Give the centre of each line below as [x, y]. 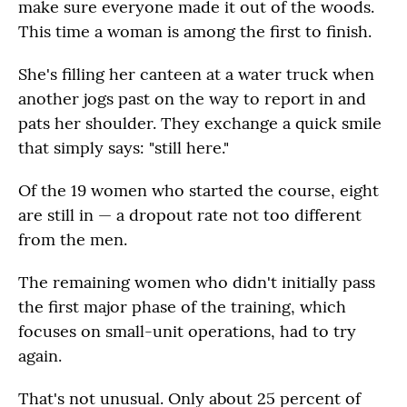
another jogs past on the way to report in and [192, 98]
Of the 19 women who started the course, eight [199, 190]
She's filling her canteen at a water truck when [196, 74]
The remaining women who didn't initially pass [197, 282]
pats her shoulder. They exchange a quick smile [200, 123]
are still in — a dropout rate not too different [190, 214]
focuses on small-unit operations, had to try [187, 331]
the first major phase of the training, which [182, 306]
